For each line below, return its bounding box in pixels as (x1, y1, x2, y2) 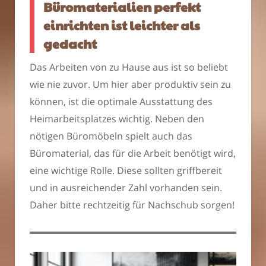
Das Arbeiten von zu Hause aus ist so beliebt (30, 61, 228, 74)
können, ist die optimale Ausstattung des (30, 95, 213, 109)
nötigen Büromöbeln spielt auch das (30, 129, 192, 143)
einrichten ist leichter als (43, 16, 200, 34)
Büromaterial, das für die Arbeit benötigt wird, (30, 147, 236, 160)
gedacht (43, 34, 97, 52)
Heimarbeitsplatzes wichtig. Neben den (30, 112, 204, 126)
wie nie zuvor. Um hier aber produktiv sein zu (30, 78, 231, 91)
